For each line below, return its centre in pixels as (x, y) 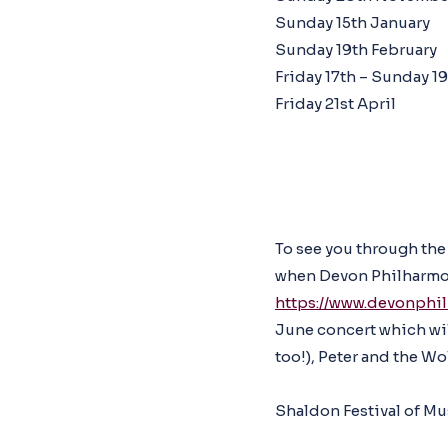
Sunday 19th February (356, 49)
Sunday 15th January (352, 22)
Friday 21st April (335, 103)
